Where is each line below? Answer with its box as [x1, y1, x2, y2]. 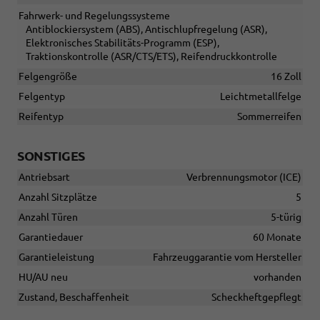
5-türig [271, 211, 301, 224]
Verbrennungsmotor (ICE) [186, 171, 301, 184]
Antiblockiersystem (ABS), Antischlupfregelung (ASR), [26, 24, 267, 36]
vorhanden [254, 271, 301, 284]
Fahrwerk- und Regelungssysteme [19, 10, 170, 22]
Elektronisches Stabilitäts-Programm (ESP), [26, 37, 219, 49]
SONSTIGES [17, 149, 85, 164]
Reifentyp [19, 111, 64, 123]
